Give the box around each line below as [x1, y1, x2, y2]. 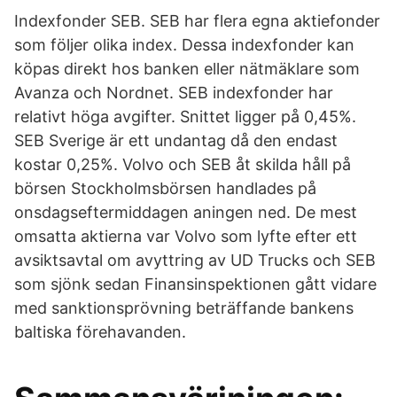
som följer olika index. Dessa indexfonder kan [14, 35, 354, 54]
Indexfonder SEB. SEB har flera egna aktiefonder [14, 12, 380, 30]
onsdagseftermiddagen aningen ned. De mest [14, 203, 357, 222]
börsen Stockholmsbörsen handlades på [14, 179, 316, 198]
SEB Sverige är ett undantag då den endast [14, 131, 338, 150]
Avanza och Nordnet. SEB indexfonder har [14, 83, 333, 102]
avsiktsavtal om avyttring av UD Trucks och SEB [14, 251, 376, 269]
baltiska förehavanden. [14, 323, 186, 341]
